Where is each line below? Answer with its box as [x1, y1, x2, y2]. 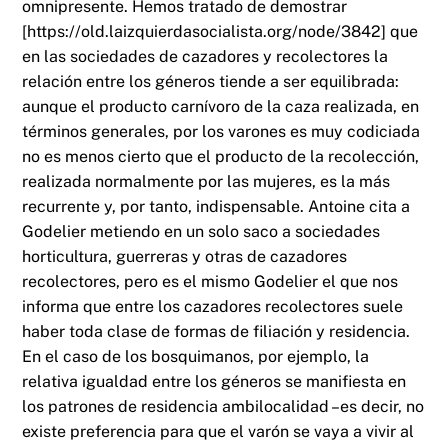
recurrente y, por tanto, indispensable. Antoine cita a [22, 196, 411, 216]
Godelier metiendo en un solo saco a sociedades [22, 221, 381, 241]
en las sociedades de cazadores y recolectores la [22, 46, 389, 66]
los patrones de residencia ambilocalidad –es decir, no [22, 396, 425, 416]
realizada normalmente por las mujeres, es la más [22, 171, 391, 191]
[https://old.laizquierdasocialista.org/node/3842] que [22, 21, 419, 41]
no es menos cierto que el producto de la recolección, [22, 146, 420, 166]
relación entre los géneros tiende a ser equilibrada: [22, 71, 400, 91]
